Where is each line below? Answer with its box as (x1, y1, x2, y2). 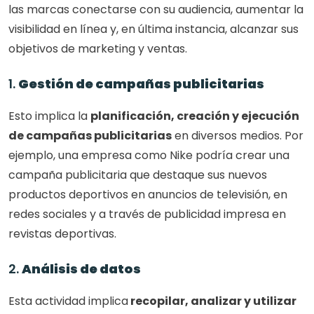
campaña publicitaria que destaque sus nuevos (8, 167, 267, 184)
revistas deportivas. (8, 226, 116, 243)
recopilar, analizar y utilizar (128, 293, 296, 310)
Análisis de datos (22, 260, 141, 278)
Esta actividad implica (8, 293, 128, 310)
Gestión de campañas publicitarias (18, 75, 264, 93)
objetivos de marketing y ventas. (8, 41, 187, 57)
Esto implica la (8, 108, 90, 125)
